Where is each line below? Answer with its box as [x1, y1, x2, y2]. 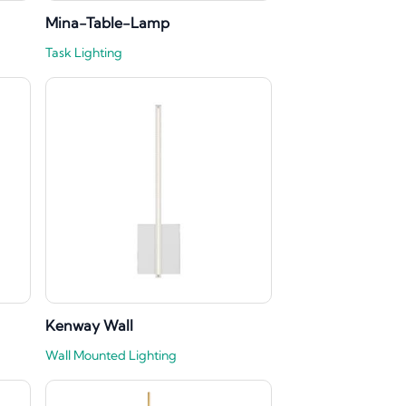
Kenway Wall [45, 316, 133, 335]
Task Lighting [45, 44, 122, 62]
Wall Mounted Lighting [45, 347, 177, 364]
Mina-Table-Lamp [45, 14, 169, 33]
